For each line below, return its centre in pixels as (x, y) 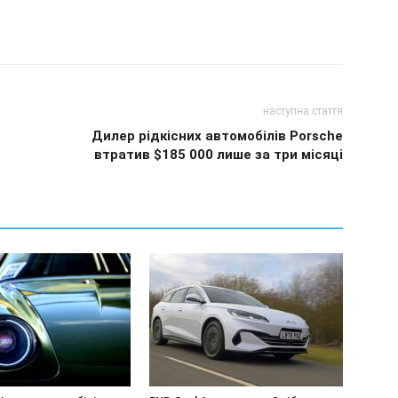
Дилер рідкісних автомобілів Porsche (217, 136)
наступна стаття (303, 111)
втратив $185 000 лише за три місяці (219, 155)
